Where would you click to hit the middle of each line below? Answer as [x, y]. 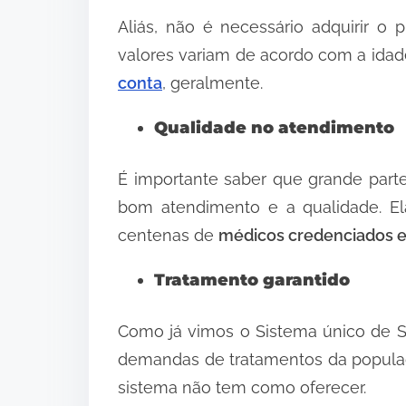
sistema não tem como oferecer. [242, 387]
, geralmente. [213, 82]
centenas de [168, 235]
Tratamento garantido [252, 280]
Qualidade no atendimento [274, 127]
